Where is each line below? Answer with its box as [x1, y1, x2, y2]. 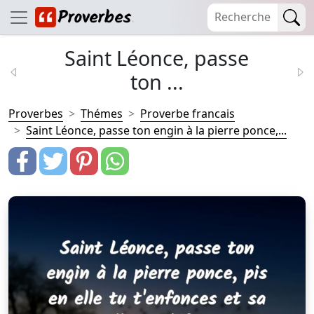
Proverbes [8, 106, 63, 121]
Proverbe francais [140, 106, 235, 121]
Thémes [81, 106, 123, 121]
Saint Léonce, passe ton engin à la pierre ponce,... [26, 123, 287, 138]
